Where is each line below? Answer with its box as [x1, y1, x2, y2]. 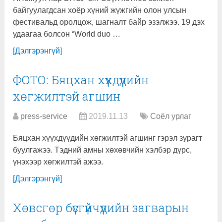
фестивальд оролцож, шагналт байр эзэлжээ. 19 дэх [13, 18, 205, 27]
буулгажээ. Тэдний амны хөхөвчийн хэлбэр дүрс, [13, 146, 192, 155]
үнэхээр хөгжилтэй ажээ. [13, 158, 104, 166]
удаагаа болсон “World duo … [13, 30, 121, 39]
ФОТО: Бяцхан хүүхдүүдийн [13, 72, 149, 88]
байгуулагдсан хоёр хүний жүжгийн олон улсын [13, 6, 187, 15]
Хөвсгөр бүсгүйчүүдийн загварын [13, 200, 189, 216]
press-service [20, 112, 68, 121]
